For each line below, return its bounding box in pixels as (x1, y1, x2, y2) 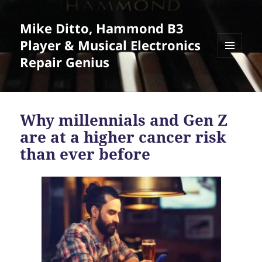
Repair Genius (20, 53, 110, 71)
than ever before (20, 143, 151, 165)
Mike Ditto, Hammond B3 (20, 19, 184, 37)
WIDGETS (218, 77, 251, 87)
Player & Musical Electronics (20, 36, 201, 54)
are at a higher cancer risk (20, 126, 227, 148)
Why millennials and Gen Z (20, 109, 228, 131)
